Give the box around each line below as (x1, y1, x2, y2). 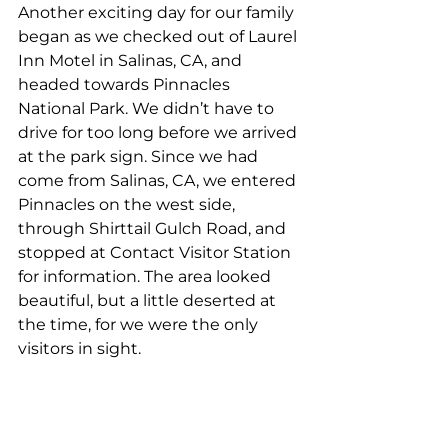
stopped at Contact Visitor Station (18, 243, 295, 262)
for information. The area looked (18, 267, 275, 286)
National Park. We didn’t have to (18, 99, 278, 118)
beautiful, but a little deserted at (18, 291, 280, 310)
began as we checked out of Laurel (18, 27, 301, 46)
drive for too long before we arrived (18, 123, 301, 142)
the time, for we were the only (18, 315, 262, 334)
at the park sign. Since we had (18, 147, 262, 166)
